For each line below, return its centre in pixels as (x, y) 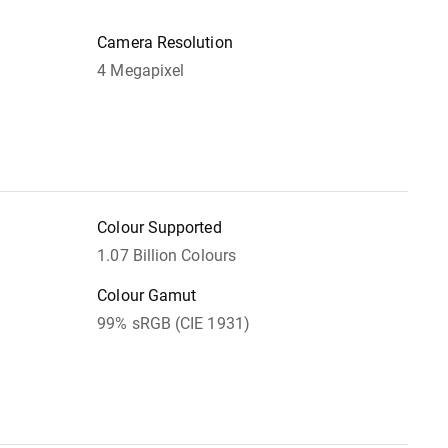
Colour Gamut (147, 296)
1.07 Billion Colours (166, 256)
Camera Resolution (165, 43)
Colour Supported (159, 228)
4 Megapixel (141, 71)
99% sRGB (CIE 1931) (173, 324)
